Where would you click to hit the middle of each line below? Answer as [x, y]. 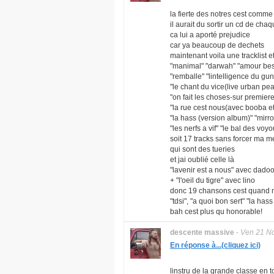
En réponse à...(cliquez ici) [215, 245]
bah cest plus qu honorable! [216, 212]
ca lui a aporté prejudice [210, 35]
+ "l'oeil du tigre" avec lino [213, 180]
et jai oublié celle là [202, 160]
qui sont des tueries [202, 149]
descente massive [202, 232]
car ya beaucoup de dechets [217, 45]
